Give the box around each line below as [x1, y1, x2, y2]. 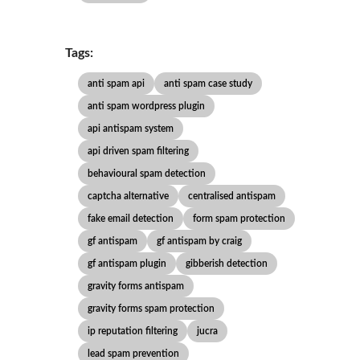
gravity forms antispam [87, 281, 184, 291]
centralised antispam [187, 191, 276, 201]
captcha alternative [87, 191, 169, 201]
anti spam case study [163, 79, 252, 88]
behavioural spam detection [87, 169, 206, 178]
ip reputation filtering [87, 326, 178, 336]
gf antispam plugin [87, 259, 166, 268]
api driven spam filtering [87, 146, 189, 156]
